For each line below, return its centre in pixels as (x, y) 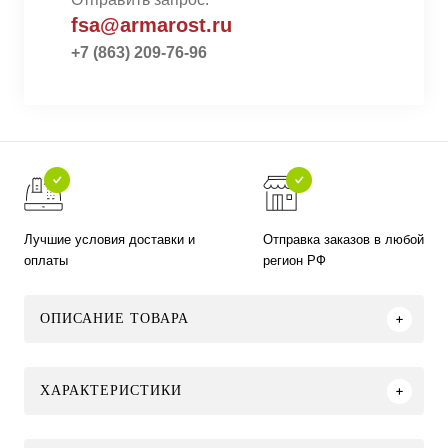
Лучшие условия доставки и (109, 239)
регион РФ (295, 260)
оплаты (46, 260)
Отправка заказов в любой (344, 239)
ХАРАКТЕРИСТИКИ (111, 390)
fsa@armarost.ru (151, 25)
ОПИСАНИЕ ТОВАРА (114, 318)
